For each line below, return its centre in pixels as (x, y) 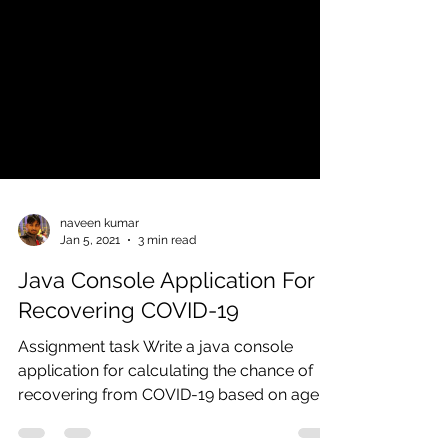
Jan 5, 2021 (90, 267)
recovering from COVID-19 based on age (168, 422)
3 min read (167, 267)
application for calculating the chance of (165, 398)
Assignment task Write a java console (155, 374)
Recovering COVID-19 (128, 338)
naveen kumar (99, 251)
